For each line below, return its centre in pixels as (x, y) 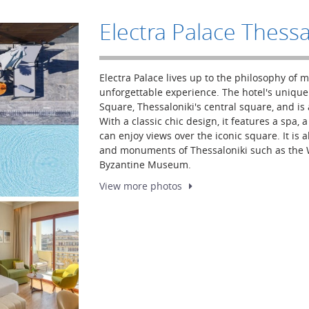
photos (166, 186)
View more (125, 186)
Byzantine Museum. (145, 165)
